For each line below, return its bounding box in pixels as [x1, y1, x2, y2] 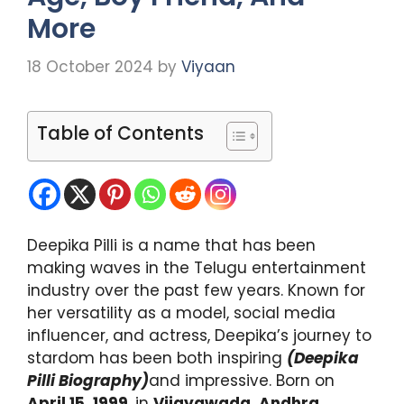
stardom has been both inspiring [27, 346, 287, 369]
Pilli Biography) [27, 369, 149, 391]
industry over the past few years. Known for [27, 279, 365, 301]
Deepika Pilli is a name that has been [27, 234, 316, 256]
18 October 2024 [27, 55, 153, 78]
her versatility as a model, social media [27, 301, 335, 324]
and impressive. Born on [149, 369, 335, 391]
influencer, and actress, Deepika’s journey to [27, 324, 372, 346]
